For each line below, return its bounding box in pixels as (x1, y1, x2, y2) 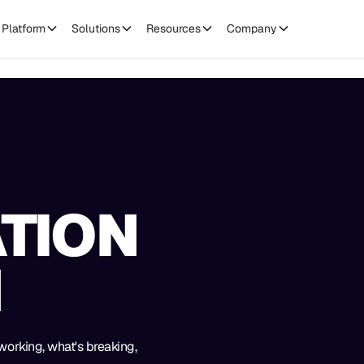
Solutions (71, 20, 121, 36)
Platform (2, 20, 46, 36)
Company (227, 20, 278, 36)
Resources (146, 20, 201, 36)
